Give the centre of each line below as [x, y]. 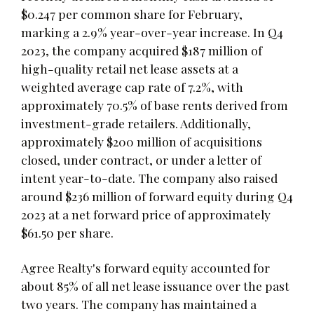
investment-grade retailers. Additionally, [136, 123]
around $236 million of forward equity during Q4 [157, 196]
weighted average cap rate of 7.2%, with [132, 86]
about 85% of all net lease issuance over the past [155, 285]
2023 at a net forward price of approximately [146, 214]
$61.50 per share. [67, 232]
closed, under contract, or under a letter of [141, 159]
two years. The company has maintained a [139, 303]
